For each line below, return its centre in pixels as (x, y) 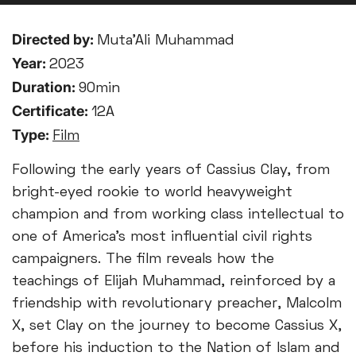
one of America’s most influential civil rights (162, 237)
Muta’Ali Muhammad (165, 41)
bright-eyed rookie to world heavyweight (152, 193)
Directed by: (54, 39)
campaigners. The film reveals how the (143, 259)
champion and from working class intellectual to (178, 215)
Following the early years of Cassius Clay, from (171, 170)
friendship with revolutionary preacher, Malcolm (177, 304)
